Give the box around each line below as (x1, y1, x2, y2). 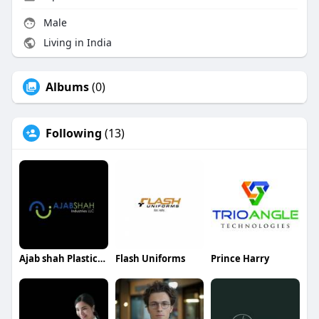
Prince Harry (211, 252, 270, 266)
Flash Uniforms (115, 252, 185, 266)
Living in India (40, 36, 112, 50)
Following (45, 125, 102, 142)
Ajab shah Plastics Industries (97, 252, 105, 266)
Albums (45, 79, 89, 95)
